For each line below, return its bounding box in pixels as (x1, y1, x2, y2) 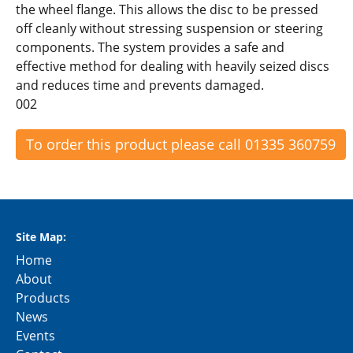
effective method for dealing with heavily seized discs (16, 57, 329, 75)
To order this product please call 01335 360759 (26, 134, 336, 154)
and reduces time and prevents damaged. (16, 76, 264, 94)
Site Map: (16, 229, 66, 244)
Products (16, 288, 70, 307)
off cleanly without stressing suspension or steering (16, 19, 323, 37)
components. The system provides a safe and (16, 38, 284, 56)
